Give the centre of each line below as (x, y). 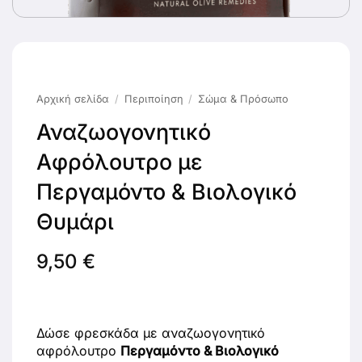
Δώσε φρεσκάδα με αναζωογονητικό (151, 333)
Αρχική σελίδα (73, 99)
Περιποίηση (154, 99)
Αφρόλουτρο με (120, 161)
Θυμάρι (75, 221)
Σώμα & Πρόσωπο (244, 99)
